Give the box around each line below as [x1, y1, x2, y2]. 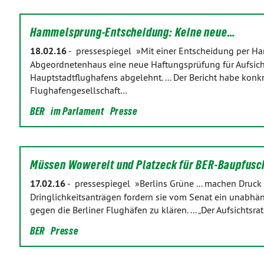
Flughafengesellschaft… [30, 84, 127, 96]
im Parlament [51, 105, 104, 117]
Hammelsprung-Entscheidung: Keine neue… [30, 25, 236, 39]
